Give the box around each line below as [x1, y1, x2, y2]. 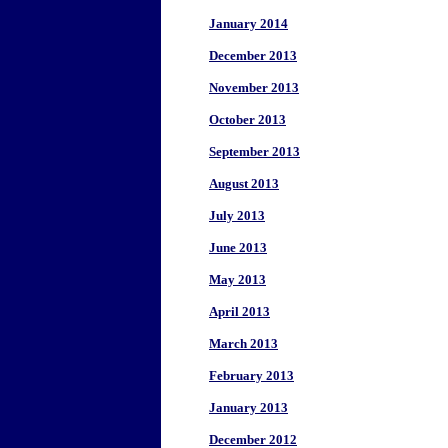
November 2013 [209, 80, 299, 95]
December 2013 [209, 48, 297, 63]
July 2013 [209, 208, 265, 223]
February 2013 [209, 368, 294, 383]
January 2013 [209, 400, 288, 415]
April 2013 [209, 304, 270, 319]
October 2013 [209, 112, 286, 127]
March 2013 [209, 336, 278, 351]
